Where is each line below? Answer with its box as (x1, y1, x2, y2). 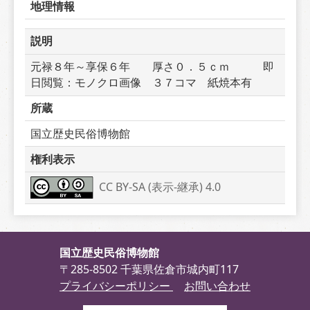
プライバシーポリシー (60, 278, 173, 293)
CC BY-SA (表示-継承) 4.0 (99, 179, 221, 194)
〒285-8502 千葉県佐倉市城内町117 (60, 262, 239, 277)
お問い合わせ (184, 278, 250, 293)
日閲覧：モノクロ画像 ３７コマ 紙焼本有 (30, 75, 252, 91)
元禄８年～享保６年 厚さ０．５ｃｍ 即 (30, 59, 274, 75)
